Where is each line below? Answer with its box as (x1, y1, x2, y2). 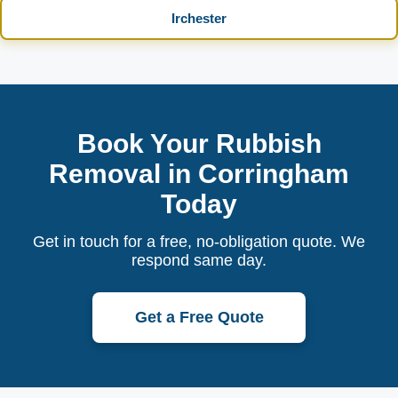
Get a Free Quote (134, 308, 264, 326)
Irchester (171, 11, 227, 26)
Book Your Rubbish (76, 129, 322, 158)
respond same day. (131, 251, 267, 269)
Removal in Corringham (49, 159, 349, 188)
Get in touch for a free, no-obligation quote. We (33, 233, 365, 251)
